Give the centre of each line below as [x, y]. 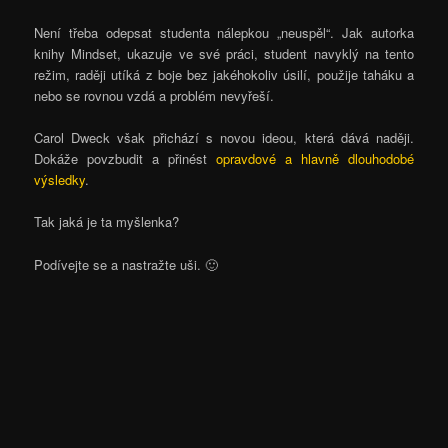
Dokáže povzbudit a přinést [125, 159]
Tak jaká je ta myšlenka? [107, 222]
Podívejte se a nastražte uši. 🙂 [126, 264]
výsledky [60, 180]
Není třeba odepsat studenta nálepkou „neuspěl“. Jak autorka [224, 33]
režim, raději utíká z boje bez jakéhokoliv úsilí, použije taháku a [224, 75]
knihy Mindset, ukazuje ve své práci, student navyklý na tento [224, 54]
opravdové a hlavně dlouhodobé [315, 159]
